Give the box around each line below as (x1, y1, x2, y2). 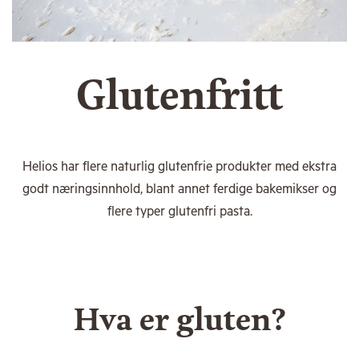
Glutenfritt (76, 79, 283, 117)
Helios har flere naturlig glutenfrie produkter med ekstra (22, 159, 337, 175)
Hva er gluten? (74, 306, 285, 336)
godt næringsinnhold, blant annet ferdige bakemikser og (22, 182, 337, 197)
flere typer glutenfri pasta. (107, 204, 252, 220)
